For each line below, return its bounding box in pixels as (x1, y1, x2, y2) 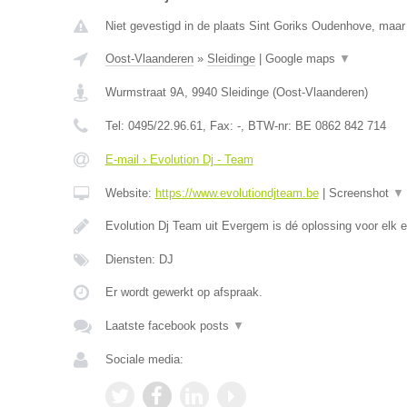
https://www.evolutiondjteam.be (154, 186, 319, 200)
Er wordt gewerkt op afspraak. (104, 285, 263, 299)
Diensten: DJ (104, 253, 174, 266)
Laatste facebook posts (104, 319, 233, 333)
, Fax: (202, 119, 237, 133)
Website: (104, 186, 155, 200)
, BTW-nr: (240, 119, 295, 133)
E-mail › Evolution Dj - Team (104, 153, 253, 166)
